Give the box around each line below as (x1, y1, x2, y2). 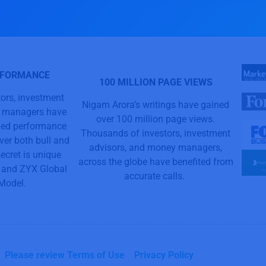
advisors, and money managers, (89, 142, 222, 153)
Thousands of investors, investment (81, 128, 230, 139)
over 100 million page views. (96, 113, 215, 125)
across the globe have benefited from (78, 156, 233, 167)
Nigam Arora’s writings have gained (82, 99, 229, 110)
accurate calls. (124, 170, 187, 182)
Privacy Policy (134, 249, 194, 261)
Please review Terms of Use (5, 249, 125, 261)
